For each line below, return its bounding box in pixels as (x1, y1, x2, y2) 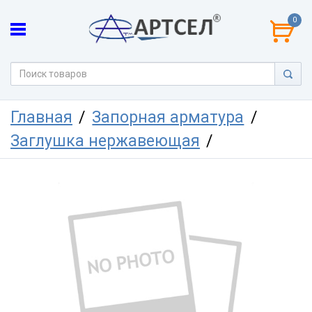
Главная (10, 108, 72, 127)
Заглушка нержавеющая (10, 132, 200, 150)
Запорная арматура (92, 108, 244, 127)
